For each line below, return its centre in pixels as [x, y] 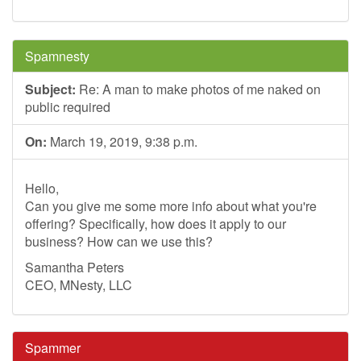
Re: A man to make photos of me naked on [198, 89]
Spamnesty [57, 56]
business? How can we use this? [119, 241]
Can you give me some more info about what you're [171, 206]
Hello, [42, 188]
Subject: [50, 89]
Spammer [53, 348]
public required [68, 107]
